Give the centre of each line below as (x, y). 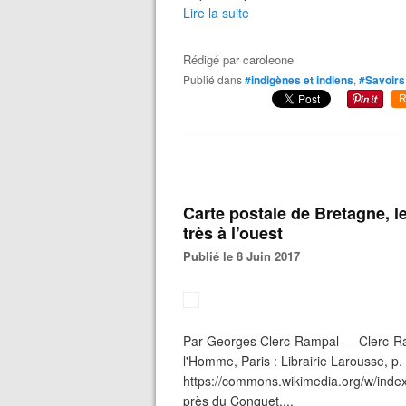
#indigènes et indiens (299, 80)
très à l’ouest (233, 233)
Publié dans (216, 79)
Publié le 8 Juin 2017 (246, 256)
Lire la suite (216, 13)
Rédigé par (213, 59)
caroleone (268, 59)
